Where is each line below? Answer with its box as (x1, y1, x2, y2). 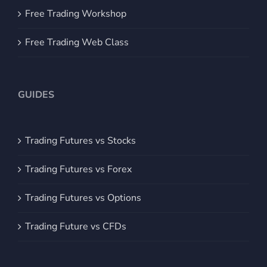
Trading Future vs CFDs (25, 219, 126, 233)
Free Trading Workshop (25, 7, 126, 20)
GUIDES (18, 88, 54, 101)
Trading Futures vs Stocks (25, 133, 136, 147)
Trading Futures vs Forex (25, 162, 132, 176)
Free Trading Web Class (25, 35, 129, 49)
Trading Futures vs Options (25, 191, 141, 204)
